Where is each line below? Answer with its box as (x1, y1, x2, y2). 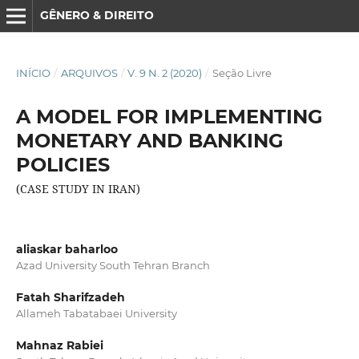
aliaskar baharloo (15, 241, 118, 256)
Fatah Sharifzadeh (15, 290, 125, 305)
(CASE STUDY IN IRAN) (15, 180, 140, 196)
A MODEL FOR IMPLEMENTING (15, 104, 322, 128)
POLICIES (15, 152, 110, 176)
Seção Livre (212, 66, 272, 79)
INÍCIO (15, 66, 50, 79)
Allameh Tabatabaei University (15, 307, 177, 320)
